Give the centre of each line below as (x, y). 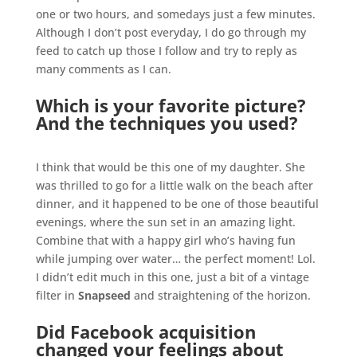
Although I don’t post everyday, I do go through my (171, 33)
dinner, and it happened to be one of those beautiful (177, 204)
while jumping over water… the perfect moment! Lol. (175, 259)
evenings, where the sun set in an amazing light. (165, 222)
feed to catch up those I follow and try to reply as (166, 51)
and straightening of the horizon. (220, 296)
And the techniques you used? (167, 123)
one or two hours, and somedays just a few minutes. (175, 14)
